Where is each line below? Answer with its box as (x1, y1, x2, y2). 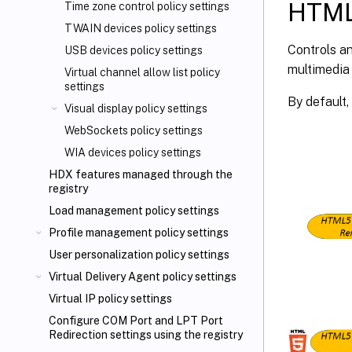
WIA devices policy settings (64, 146, 201, 159)
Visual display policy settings (64, 102, 207, 115)
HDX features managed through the (49, 168, 233, 181)
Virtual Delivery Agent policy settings (49, 270, 236, 283)
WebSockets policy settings (64, 124, 203, 137)
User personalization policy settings (49, 248, 229, 261)
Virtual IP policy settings (49, 292, 172, 305)
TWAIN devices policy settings (64, 22, 217, 35)
